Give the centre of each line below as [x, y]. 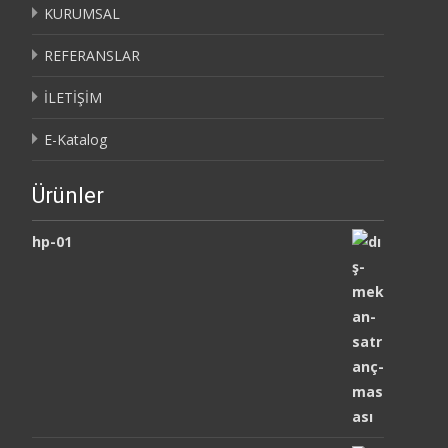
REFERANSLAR [92, 55]
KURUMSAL [82, 13]
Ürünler [68, 195]
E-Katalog [75, 139]
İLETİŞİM [73, 97]
